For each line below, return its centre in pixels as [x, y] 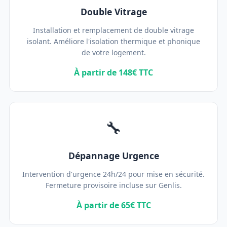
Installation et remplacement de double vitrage [113, 30]
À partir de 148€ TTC [113, 72]
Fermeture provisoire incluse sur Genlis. [113, 185]
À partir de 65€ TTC [113, 205]
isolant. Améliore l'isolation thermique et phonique [113, 41]
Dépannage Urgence [113, 156]
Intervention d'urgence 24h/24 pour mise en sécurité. [113, 174]
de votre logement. [113, 52]
